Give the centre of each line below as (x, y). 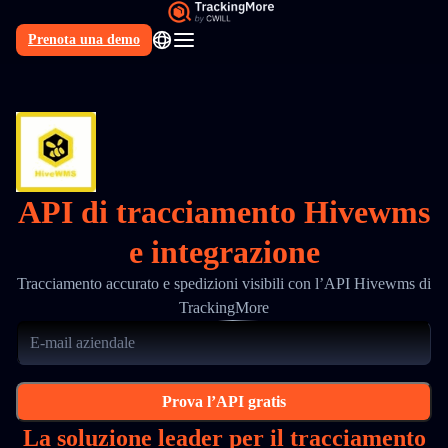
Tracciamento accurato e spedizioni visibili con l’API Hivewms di (224, 283)
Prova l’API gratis (224, 401)
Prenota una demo (84, 39)
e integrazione (224, 252)
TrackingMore (224, 307)
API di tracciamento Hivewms (224, 212)
